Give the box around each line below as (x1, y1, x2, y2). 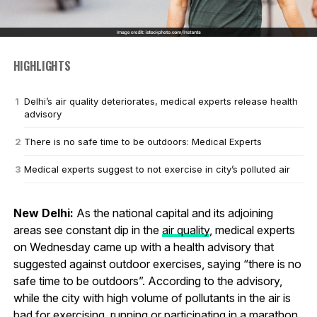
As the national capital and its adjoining (73, 205, 273, 220)
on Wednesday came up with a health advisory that (13, 239, 274, 254)
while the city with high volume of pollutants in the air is (13, 290, 291, 305)
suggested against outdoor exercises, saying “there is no (13, 256, 301, 271)
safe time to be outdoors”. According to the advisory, (13, 273, 282, 288)
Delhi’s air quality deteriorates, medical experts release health (23, 95, 298, 107)
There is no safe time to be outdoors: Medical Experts (23, 135, 262, 147)
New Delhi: (13, 205, 74, 220)
